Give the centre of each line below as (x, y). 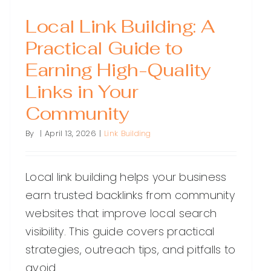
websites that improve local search (121, 214)
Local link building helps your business (126, 177)
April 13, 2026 (70, 134)
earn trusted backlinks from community (130, 195)
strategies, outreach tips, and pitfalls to (131, 250)
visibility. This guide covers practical (120, 232)
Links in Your (82, 92)
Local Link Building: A (120, 27)
